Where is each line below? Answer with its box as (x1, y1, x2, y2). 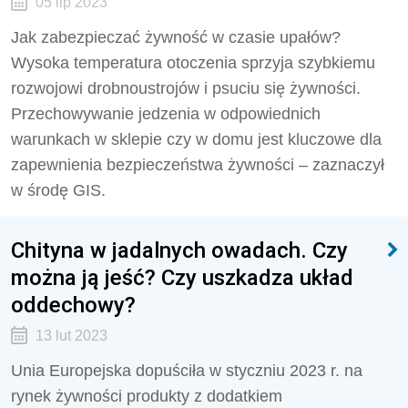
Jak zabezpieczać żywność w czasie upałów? (11, 28, 341, 46)
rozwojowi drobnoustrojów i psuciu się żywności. (11, 79, 361, 97)
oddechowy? (11, 291, 136, 318)
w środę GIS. (11, 181, 106, 199)
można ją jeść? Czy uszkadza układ (11, 264, 353, 291)
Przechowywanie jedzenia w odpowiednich (11, 105, 321, 123)
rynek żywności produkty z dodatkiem (11, 387, 282, 405)
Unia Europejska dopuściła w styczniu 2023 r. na (11, 362, 362, 380)
